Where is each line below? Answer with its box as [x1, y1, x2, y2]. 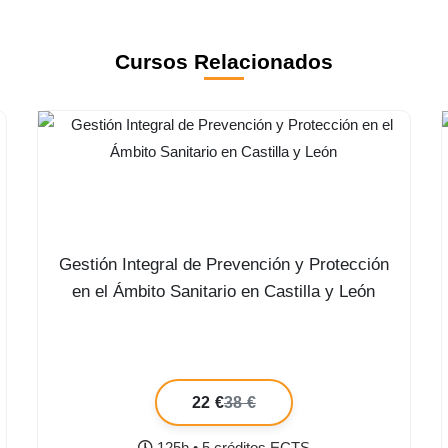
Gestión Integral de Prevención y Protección [58, 255, 389, 274]
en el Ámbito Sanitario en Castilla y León [72, 282, 376, 301]
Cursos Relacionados [115, 50, 333, 73]
